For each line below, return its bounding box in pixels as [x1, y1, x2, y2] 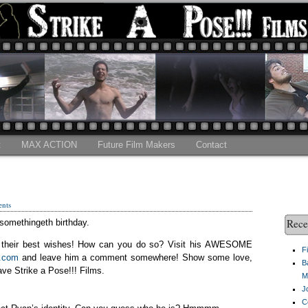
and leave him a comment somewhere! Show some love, [21, 252, 252, 263]
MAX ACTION [21, 140, 77, 150]
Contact [195, 140, 227, 150]
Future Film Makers [97, 140, 175, 150]
